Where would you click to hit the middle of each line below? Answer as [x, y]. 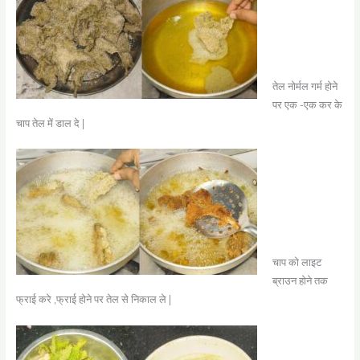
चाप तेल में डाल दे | [50, 123]
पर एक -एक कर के [307, 104]
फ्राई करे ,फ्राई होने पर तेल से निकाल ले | [93, 300]
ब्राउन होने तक [300, 281]
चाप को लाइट [297, 263]
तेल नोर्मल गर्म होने [305, 86]
